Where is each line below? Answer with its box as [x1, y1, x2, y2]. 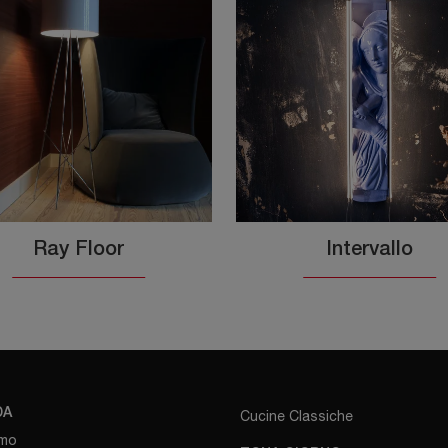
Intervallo [326, 241, 413, 260]
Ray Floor [33, 241, 124, 260]
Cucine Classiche [239, 408, 353, 425]
